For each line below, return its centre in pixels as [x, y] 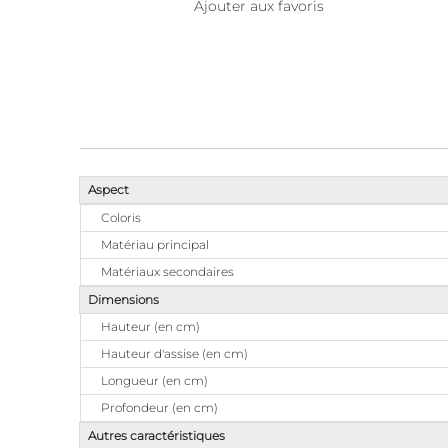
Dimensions [123, 299]
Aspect [108, 189]
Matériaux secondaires [167, 271]
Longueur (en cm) [154, 380]
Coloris [121, 217]
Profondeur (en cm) [159, 407]
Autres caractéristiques [156, 435]
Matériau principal [155, 244]
